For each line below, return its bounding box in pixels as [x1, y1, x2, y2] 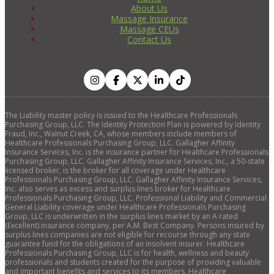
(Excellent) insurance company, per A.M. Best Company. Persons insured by [5, 220, 264, 231]
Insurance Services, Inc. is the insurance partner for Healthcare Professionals [5, 146, 268, 157]
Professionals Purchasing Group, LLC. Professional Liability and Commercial [5, 192, 267, 203]
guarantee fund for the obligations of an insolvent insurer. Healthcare [5, 238, 245, 249]
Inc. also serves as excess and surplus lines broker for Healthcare [5, 183, 231, 194]
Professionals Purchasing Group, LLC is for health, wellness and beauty [5, 247, 249, 258]
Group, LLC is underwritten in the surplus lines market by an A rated [5, 210, 238, 221]
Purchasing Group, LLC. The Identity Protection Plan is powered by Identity [5, 119, 261, 130]
